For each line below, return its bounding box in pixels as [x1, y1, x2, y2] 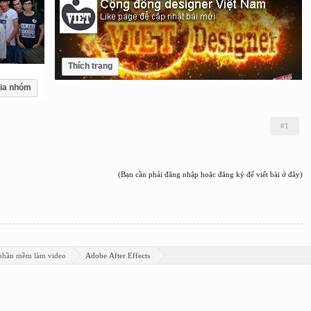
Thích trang [67, 61, 112, 71]
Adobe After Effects [85, 251, 150, 260]
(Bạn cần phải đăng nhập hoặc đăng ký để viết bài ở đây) [117, 170, 303, 178]
